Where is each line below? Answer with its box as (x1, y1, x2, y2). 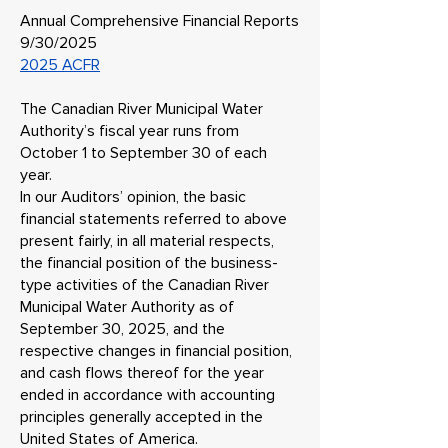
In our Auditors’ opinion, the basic (20, 187, 246, 207)
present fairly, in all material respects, (20, 231, 274, 251)
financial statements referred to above (20, 209, 287, 229)
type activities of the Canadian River (20, 275, 269, 295)
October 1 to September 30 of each (20, 143, 267, 163)
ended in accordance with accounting (20, 385, 275, 405)
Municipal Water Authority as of (20, 297, 234, 317)
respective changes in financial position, (20, 341, 292, 361)
